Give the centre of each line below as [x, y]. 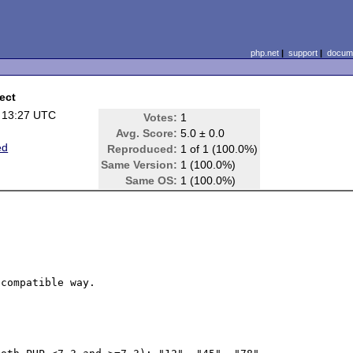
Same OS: [152, 180]
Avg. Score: [147, 133]
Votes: [161, 117]
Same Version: [139, 165]
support [303, 53]
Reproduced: [143, 149]
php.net [264, 53]
